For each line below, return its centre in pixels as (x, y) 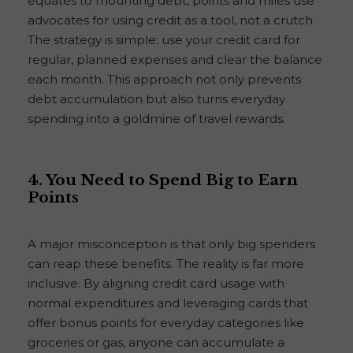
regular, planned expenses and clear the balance (175, 60)
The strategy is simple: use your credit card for (164, 40)
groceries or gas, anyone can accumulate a (156, 343)
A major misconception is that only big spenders (171, 244)
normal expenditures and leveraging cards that (168, 303)
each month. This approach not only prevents (164, 80)
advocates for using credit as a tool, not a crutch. (171, 20)
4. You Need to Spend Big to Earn (163, 180)
